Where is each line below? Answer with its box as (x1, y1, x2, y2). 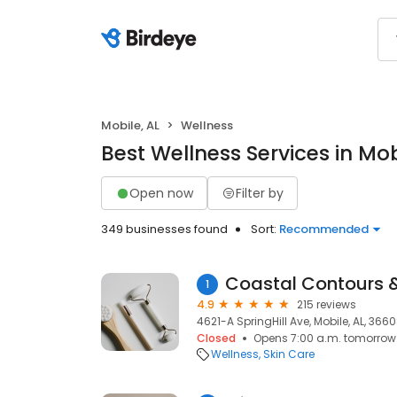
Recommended (279, 221, 369, 237)
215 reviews (297, 297, 356, 312)
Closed (197, 331, 236, 346)
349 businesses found (101, 221, 228, 237)
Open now (129, 183, 193, 202)
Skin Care (263, 346, 315, 362)
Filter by (236, 183, 284, 202)
